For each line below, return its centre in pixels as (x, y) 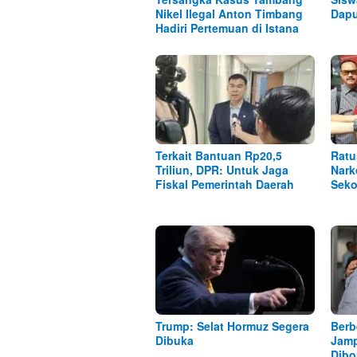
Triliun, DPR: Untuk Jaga (222, 170)
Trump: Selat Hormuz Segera (232, 326)
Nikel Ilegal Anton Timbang (229, 14)
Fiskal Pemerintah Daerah (225, 184)
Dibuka (175, 341)
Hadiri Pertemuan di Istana (227, 28)
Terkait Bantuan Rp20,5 (219, 156)
